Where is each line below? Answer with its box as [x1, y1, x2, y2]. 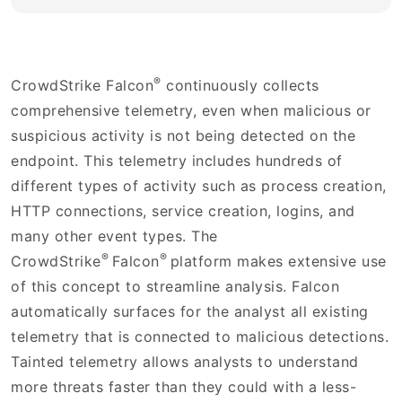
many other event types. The [11, 226, 218, 245]
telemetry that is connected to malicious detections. [11, 327, 389, 345]
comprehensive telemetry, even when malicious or [11, 100, 371, 119]
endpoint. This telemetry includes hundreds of [11, 151, 343, 170]
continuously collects [161, 75, 319, 94]
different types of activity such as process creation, [11, 176, 387, 195]
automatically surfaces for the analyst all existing [11, 301, 369, 320]
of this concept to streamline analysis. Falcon [11, 276, 339, 295]
